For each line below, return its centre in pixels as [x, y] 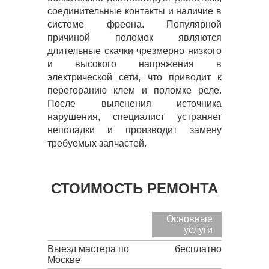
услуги [198, 230]
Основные [189, 219]
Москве [64, 260]
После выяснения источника [134, 104]
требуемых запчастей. [97, 143]
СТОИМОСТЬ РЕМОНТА [134, 188]
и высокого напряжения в [134, 64]
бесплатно [198, 249]
